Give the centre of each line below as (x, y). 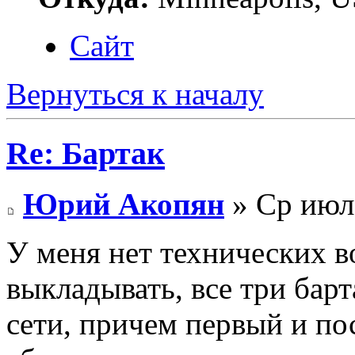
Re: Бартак (86, 153)
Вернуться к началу (135, 94)
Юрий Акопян (124, 204)
